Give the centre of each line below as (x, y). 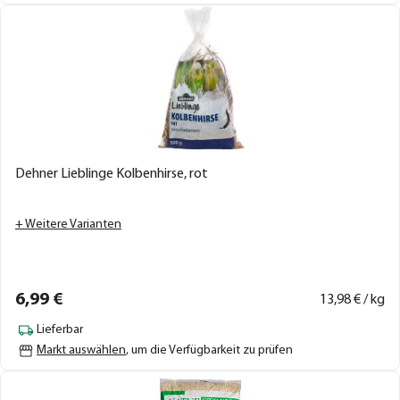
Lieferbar (60, 330)
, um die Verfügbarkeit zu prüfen (209, 350)
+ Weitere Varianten (68, 224)
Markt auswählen (81, 350)
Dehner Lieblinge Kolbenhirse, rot (112, 174)
